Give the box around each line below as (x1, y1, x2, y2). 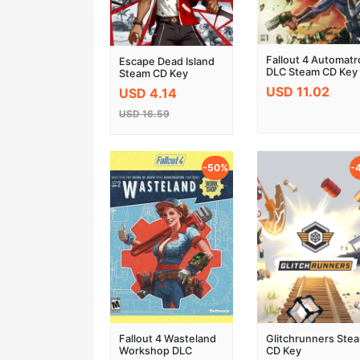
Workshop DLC (119, 345, 192, 358)
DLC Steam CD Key (266, 66, 358, 79)
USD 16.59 (119, 107, 170, 120)
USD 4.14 (119, 84, 177, 101)
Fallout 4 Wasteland (119, 333, 216, 346)
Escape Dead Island (119, 55, 215, 68)
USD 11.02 (266, 83, 330, 100)
